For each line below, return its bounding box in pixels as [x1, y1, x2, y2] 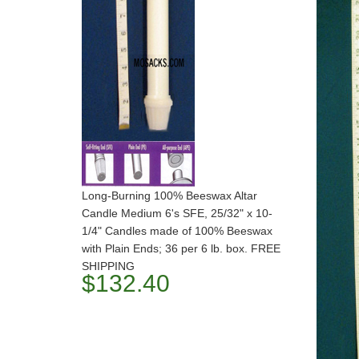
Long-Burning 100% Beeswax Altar [82, 189, 257, 202]
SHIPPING [82, 260, 135, 272]
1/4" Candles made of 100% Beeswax [82, 224, 272, 237]
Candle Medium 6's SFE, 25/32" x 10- [82, 207, 272, 220]
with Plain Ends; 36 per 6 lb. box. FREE [82, 242, 280, 255]
